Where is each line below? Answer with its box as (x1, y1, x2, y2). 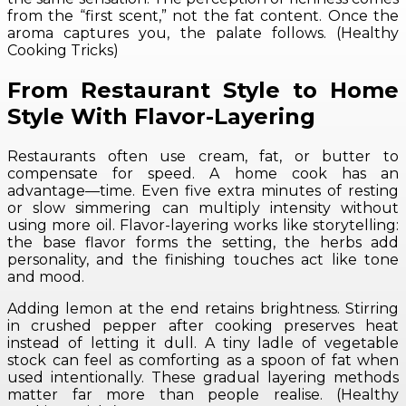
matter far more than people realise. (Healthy (7, 386, 399, 404)
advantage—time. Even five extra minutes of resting (7, 182, 399, 200)
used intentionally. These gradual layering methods (7, 369, 399, 387)
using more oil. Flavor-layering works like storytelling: (7, 217, 399, 235)
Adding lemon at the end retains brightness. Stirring (7, 300, 399, 318)
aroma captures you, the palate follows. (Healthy (7, 24, 399, 43)
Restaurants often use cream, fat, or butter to (7, 148, 399, 166)
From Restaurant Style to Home (7, 77, 399, 104)
